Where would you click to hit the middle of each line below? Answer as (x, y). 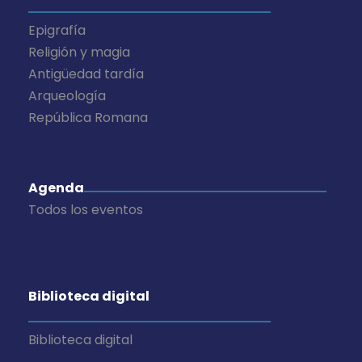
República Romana (88, 118)
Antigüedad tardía (86, 74)
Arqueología (67, 96)
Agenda (56, 188)
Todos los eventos (86, 210)
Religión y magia (79, 53)
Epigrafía (57, 31)
